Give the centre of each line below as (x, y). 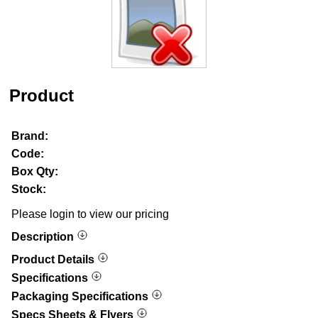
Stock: (29, 189)
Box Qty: (35, 171)
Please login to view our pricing (90, 214)
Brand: (30, 136)
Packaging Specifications (81, 296)
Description (44, 236)
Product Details (54, 259)
